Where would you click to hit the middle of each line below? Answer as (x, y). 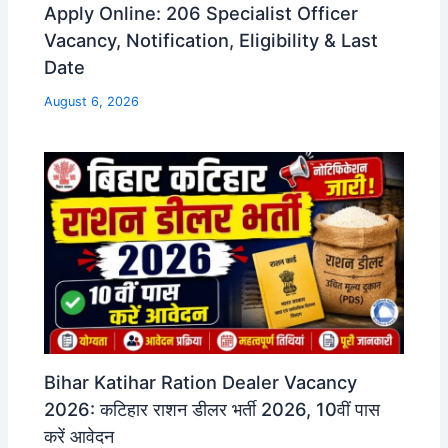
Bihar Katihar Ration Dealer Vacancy (201, 381)
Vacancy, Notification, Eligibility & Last (211, 40)
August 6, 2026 (92, 102)
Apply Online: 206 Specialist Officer (201, 13)
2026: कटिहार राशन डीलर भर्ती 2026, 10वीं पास (212, 408)
